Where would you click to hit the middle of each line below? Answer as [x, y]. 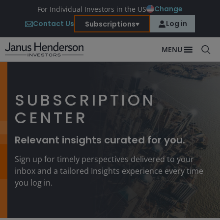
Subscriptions [110, 24]
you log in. [34, 183]
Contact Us [54, 24]
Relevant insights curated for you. [100, 140]
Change [168, 9]
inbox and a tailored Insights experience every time [109, 171]
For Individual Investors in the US [92, 9]
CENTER [51, 118]
